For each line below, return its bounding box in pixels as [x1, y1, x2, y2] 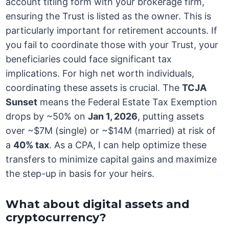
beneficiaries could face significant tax [6, 54, 172, 65]
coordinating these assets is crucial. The [6, 82, 182, 94]
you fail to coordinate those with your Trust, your [6, 39, 219, 51]
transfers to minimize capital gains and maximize [6, 154, 217, 165]
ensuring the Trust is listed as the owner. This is [6, 11, 212, 22]
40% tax [13, 140, 50, 151]
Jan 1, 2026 [88, 111, 138, 122]
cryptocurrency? [6, 211, 107, 225]
